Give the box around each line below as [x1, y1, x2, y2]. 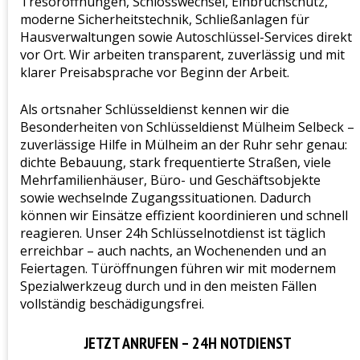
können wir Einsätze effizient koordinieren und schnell [20, 206, 348, 224]
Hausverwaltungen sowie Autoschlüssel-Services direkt [20, 27, 352, 46]
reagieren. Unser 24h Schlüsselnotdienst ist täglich [20, 223, 325, 242]
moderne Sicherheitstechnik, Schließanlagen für [20, 10, 309, 28]
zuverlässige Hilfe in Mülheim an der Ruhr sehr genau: [20, 135, 347, 153]
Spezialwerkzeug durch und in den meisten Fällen [20, 276, 317, 295]
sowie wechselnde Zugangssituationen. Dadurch [20, 188, 311, 207]
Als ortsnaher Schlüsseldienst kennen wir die [20, 100, 289, 118]
